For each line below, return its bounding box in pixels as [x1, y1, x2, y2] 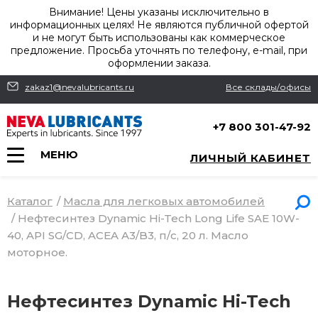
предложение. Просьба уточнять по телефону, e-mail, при [11, 44, 307, 57]
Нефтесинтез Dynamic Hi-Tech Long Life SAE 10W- [18, 212, 300, 225]
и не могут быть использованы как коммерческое [33, 31, 285, 44]
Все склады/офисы [226, 82, 311, 92]
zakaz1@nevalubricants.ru [25, 82, 134, 92]
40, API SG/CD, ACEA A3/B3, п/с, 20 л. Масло [7, 229, 248, 242]
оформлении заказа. [107, 57, 211, 70]
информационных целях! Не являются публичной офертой [9, 18, 309, 31]
